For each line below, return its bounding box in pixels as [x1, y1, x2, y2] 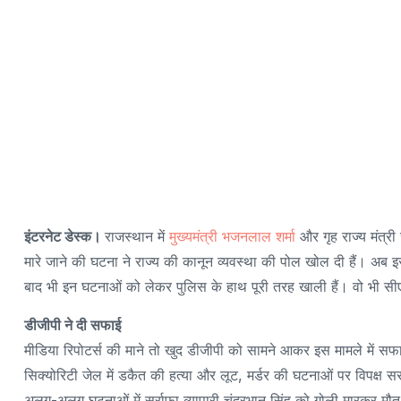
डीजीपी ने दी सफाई [24, 315, 121, 334]
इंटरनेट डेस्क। [24, 226, 105, 245]
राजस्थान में [105, 226, 169, 245]
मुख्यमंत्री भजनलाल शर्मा [169, 226, 295, 245]
